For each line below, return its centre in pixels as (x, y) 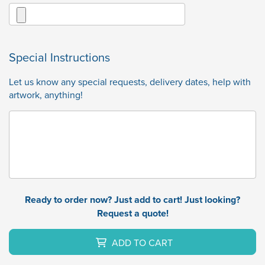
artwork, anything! (46, 95)
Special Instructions (59, 57)
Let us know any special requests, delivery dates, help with (130, 82)
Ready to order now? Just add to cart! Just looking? (132, 200)
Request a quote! (132, 214)
